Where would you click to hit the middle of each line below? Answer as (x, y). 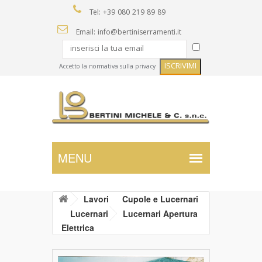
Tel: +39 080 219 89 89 (126, 13)
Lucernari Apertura (159, 214)
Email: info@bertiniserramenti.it (127, 33)
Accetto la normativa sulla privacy (107, 67)
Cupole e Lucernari (159, 199)
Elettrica (78, 228)
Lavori (96, 199)
